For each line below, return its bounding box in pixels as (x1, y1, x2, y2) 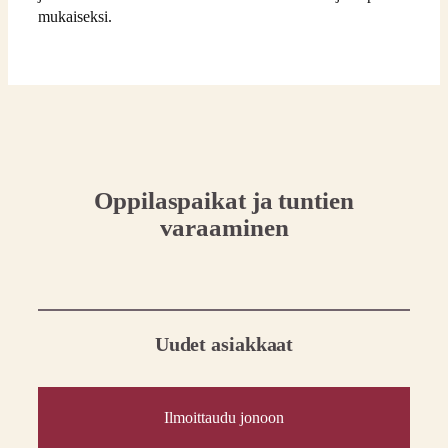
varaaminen (159, 213, 289, 241)
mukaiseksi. (38, 7, 112, 27)
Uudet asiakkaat (154, 332, 294, 355)
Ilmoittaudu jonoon (164, 407, 284, 427)
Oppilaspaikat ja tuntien (94, 186, 354, 214)
